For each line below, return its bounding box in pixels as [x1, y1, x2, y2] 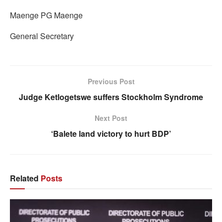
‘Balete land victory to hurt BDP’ [51, 127, 171, 139]
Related [10, 172, 39, 184]
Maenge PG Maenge [10, 9, 83, 21]
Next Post [95, 112, 127, 123]
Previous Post [87, 76, 135, 86]
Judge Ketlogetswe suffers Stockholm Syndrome [19, 91, 203, 103]
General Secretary [10, 30, 74, 42]
